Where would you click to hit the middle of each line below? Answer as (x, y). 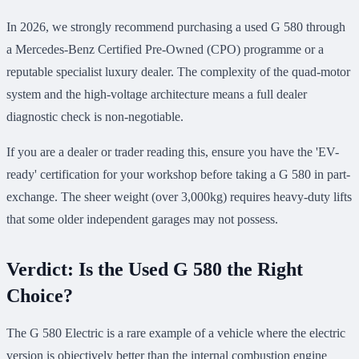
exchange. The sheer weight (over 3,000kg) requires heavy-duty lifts (179, 197)
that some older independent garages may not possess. (142, 220)
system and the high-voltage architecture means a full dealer (157, 95)
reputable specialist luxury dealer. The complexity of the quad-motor (178, 72)
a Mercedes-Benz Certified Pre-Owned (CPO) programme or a (165, 50)
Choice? (40, 296)
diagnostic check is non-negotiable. (95, 117)
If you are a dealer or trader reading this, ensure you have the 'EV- (173, 152)
